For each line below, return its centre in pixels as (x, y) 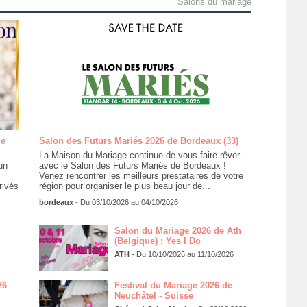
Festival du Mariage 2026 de (173, 285)
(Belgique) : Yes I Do (157, 241)
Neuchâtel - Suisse (153, 295)
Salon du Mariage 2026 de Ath (177, 230)
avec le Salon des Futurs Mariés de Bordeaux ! (132, 165)
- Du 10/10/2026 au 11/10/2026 (181, 254)
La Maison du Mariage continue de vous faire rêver (139, 155)
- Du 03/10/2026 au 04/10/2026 (125, 202)
